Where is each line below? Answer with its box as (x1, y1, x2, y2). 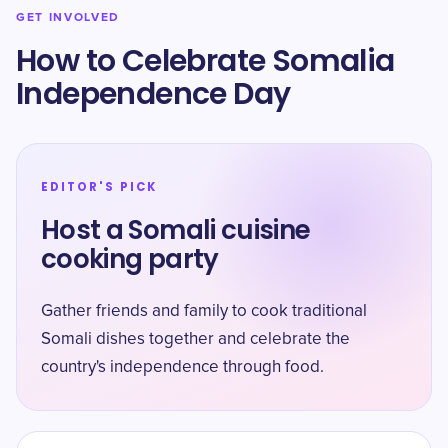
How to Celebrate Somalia (16, 40, 395, 82)
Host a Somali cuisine (41, 212, 311, 248)
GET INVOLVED (16, 10, 121, 25)
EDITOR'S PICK (41, 179, 157, 195)
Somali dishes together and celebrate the (41, 331, 350, 348)
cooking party (41, 241, 219, 277)
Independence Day (16, 73, 291, 115)
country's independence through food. (41, 359, 324, 376)
